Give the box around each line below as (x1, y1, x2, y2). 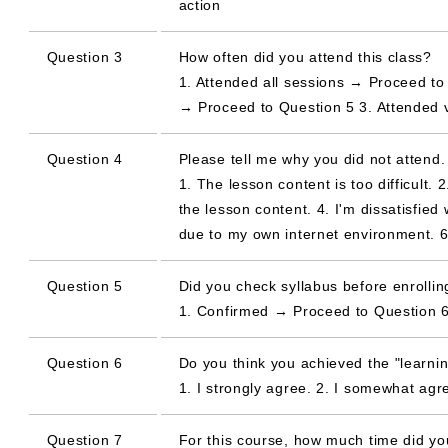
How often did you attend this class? (178, 49, 432, 65)
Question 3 (46, 49, 123, 65)
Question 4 (46, 151, 123, 167)
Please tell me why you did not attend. (178, 151, 446, 167)
